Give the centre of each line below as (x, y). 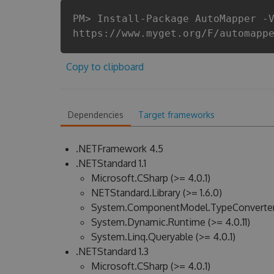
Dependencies (95, 115)
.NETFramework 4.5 (119, 149)
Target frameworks (176, 115)
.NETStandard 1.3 (112, 251)
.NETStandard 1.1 (111, 163)
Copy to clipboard (105, 67)
